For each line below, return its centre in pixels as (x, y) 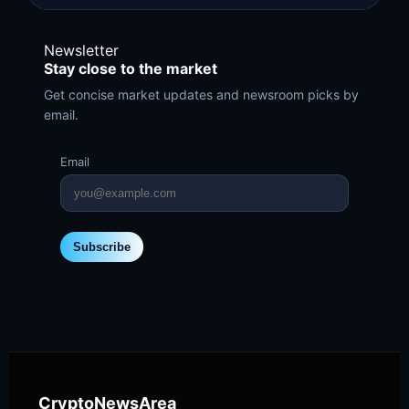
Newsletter (81, 51)
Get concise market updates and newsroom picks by (201, 95)
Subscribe (102, 247)
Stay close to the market (131, 69)
